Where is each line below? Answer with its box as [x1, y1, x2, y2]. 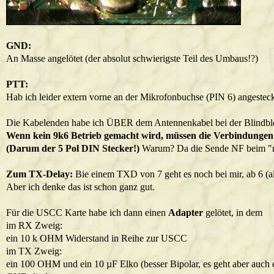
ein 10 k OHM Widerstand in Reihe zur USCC [6, 233, 187, 243]
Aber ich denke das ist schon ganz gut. [6, 182, 155, 192]
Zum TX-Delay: [6, 169, 73, 179]
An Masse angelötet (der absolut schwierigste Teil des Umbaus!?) [6, 53, 258, 64]
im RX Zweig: [6, 220, 62, 231]
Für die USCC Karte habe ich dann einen [6, 207, 168, 218]
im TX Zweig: [6, 246, 62, 256]
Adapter [168, 207, 203, 218]
